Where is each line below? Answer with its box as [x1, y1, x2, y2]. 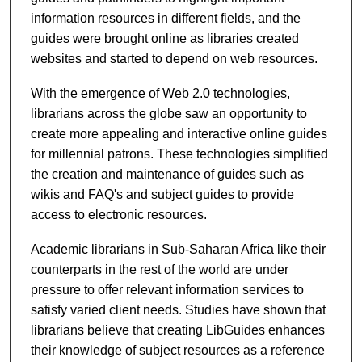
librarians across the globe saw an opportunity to [30, 106, 307, 120]
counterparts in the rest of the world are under [30, 262, 288, 276]
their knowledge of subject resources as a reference [30, 343, 325, 357]
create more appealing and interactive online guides [30, 126, 327, 141]
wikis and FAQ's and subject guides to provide [30, 187, 294, 201]
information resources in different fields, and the [30, 11, 301, 25]
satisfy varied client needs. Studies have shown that [30, 302, 326, 317]
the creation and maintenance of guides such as [30, 166, 304, 181]
